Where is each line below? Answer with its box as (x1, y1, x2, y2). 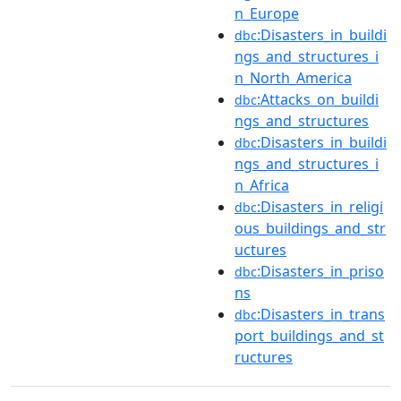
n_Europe (235, 4, 299, 23)
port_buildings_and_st (235, 326, 384, 346)
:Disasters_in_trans (257, 304, 385, 324)
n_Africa (235, 175, 289, 195)
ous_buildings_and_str (235, 218, 386, 238)
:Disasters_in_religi (257, 197, 383, 217)
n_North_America (235, 68, 352, 88)
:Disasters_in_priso (257, 261, 384, 281)
